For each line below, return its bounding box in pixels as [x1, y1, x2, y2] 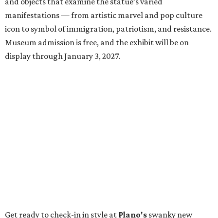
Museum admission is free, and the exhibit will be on [5, 37, 189, 48]
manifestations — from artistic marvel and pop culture [5, 10, 202, 20]
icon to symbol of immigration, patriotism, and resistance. [5, 24, 212, 34]
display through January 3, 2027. [5, 51, 120, 61]
